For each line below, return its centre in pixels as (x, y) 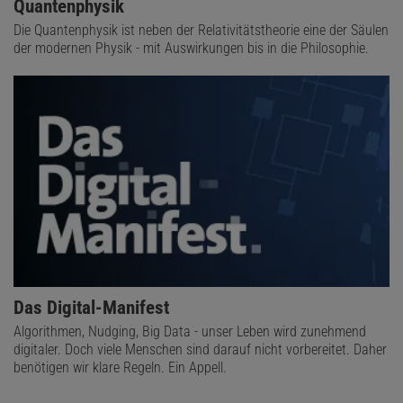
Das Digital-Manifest (91, 308)
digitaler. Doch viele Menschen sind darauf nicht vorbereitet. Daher (200, 350)
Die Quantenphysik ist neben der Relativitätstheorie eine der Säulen (201, 31)
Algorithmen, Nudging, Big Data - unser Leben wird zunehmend (190, 332)
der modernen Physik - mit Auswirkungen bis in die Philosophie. (191, 49)
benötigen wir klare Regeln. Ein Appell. (120, 368)
